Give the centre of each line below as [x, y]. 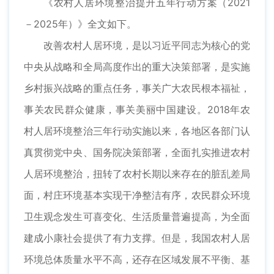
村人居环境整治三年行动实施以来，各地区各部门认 [137, 131]
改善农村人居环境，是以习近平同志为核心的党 [147, 46]
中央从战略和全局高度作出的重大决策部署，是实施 [137, 67]
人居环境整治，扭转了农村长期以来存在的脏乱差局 [137, 174]
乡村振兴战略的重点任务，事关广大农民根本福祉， [137, 88]
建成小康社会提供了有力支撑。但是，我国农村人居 [137, 238]
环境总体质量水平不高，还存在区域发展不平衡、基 [137, 260]
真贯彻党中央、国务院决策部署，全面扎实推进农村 [137, 153]
